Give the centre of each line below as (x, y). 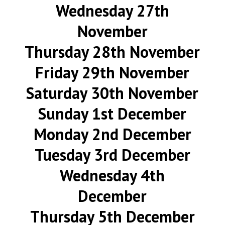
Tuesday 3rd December (112, 155)
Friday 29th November (113, 72)
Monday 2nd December (112, 134)
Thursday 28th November (113, 52)
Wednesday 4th (113, 175)
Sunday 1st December (113, 114)
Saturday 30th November (113, 93)
